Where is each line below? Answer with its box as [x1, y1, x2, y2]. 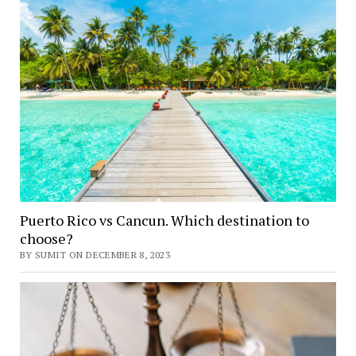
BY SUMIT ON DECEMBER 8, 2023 [19, 248, 170, 261]
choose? [19, 228, 73, 248]
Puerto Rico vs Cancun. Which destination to [19, 210, 309, 230]
